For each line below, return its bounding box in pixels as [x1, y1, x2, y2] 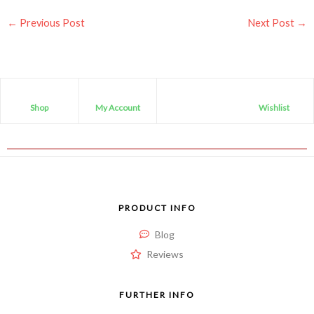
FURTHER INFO [119, 289, 195, 301]
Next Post [247, 16, 297, 29]
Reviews [146, 248, 184, 261]
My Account [95, 102, 140, 114]
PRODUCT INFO [118, 203, 196, 214]
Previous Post [17, 16, 85, 29]
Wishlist [259, 102, 290, 114]
